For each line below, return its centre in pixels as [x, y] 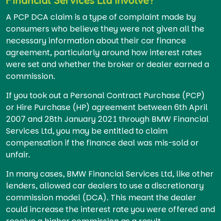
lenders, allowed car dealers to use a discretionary [105, 185]
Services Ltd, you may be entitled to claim [87, 131]
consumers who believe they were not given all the [105, 29]
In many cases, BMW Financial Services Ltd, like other [110, 174]
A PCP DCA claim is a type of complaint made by [101, 17]
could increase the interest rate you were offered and [110, 209]
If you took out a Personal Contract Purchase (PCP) [106, 95]
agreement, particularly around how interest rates [104, 52]
